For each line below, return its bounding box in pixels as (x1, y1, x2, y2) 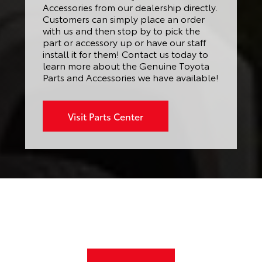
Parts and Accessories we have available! (42, 70, 219, 84)
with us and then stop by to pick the (42, 23, 200, 37)
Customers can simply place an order (42, 11, 205, 25)
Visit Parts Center (67, 109, 143, 123)
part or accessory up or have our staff (42, 35, 206, 49)
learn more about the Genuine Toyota (42, 58, 209, 72)
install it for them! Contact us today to (42, 46, 208, 60)
